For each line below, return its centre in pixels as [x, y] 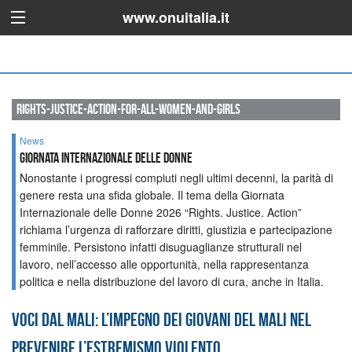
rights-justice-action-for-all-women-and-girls [128, 109]
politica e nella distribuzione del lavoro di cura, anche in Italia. [172, 281]
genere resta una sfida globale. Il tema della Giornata [152, 194]
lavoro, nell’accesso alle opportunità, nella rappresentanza [164, 264]
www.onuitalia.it [176, 17]
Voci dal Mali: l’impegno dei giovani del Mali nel [161, 319]
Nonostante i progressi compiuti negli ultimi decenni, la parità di [176, 177]
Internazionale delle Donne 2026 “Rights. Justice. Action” [161, 212]
